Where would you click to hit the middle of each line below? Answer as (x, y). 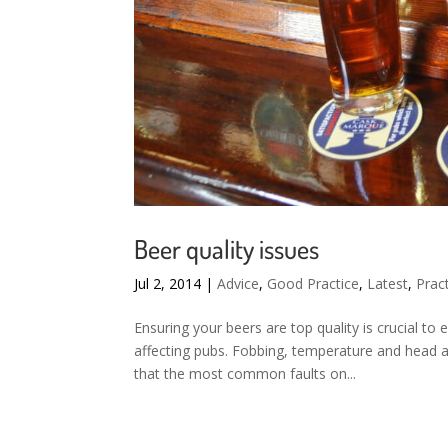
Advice (238, 283)
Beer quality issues (227, 248)
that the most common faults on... (245, 373)
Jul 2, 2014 (168, 283)
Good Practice (313, 283)
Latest (388, 283)
